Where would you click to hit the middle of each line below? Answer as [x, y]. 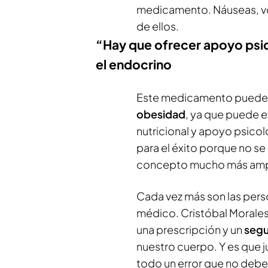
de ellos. [158, 26]
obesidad [161, 114]
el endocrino [134, 64]
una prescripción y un [190, 229]
